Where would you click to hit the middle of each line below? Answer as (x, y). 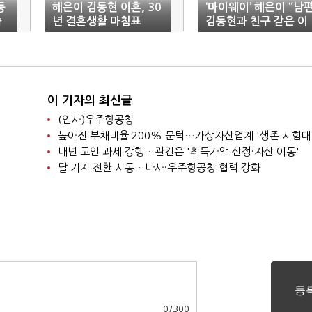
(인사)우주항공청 (95, 119)
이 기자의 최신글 (89, 101)
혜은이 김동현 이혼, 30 (107, 7)
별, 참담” (226, 35)
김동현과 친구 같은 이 (257, 21)
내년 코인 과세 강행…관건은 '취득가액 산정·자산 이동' (178, 151)
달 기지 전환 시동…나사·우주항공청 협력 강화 (159, 167)
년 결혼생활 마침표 (97, 21)
